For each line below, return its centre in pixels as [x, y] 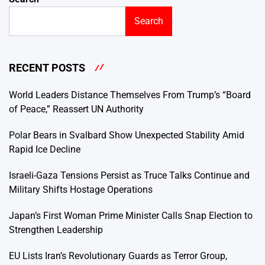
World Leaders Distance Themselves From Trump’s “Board [130, 95]
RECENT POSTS [47, 67]
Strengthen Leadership [56, 230]
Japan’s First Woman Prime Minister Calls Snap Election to [131, 216]
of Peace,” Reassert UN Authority [76, 109]
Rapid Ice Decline [45, 150]
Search [149, 21]
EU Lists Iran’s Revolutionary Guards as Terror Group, [118, 256]
